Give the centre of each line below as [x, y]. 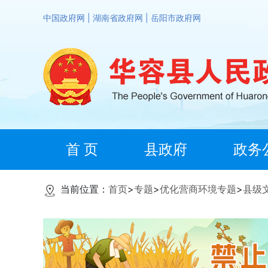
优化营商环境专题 [198, 189]
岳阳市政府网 [176, 18]
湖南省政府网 [119, 18]
